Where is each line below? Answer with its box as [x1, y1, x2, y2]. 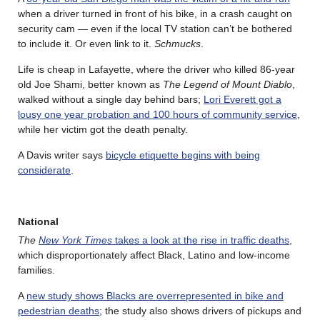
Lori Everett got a [204, 93, 281, 105]
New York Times [39, 234, 112, 246]
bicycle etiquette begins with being [106, 149, 260, 161]
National [18, 215, 59, 227]
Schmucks [154, 37, 201, 49]
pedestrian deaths [18, 304, 99, 316]
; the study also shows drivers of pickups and [99, 304, 301, 316]
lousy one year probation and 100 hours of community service [18, 108, 297, 120]
